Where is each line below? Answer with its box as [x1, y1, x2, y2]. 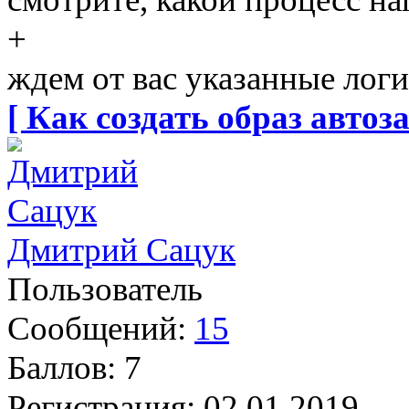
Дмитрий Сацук [7, 231, 236, 269]
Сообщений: [7, 309, 186, 348]
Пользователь [7, 270, 203, 309]
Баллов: [7, 349, 116, 387]
